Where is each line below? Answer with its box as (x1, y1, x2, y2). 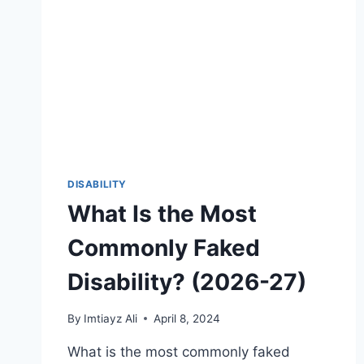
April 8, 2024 (154, 311, 221, 325)
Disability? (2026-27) (67, 267, 306, 296)
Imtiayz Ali (84, 311, 138, 325)
